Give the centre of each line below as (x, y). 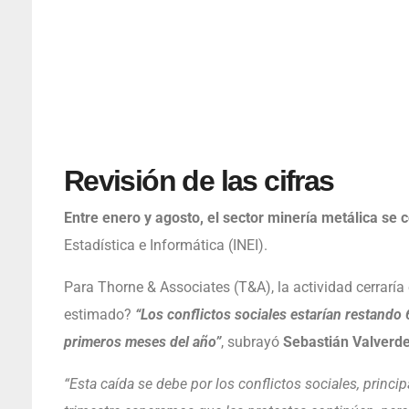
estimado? (99, 314)
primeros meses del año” (142, 341)
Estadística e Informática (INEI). (165, 245)
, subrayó (252, 341)
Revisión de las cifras (199, 180)
